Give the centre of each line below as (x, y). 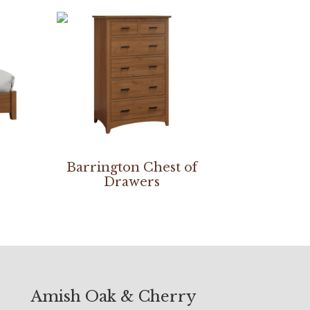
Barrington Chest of (132, 167)
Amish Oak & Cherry (113, 296)
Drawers (132, 182)
